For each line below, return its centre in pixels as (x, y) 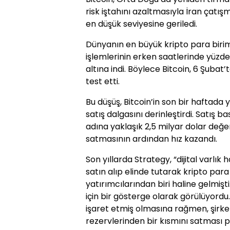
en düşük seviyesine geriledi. (141, 24)
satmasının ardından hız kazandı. (151, 139)
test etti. (103, 82)
